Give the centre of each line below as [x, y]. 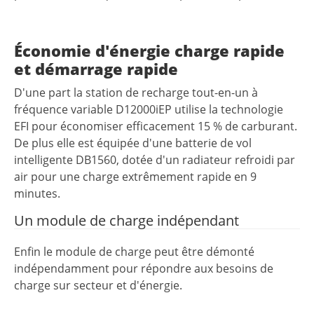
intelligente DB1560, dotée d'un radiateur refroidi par [155, 159]
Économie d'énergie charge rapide [149, 51]
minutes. [37, 193]
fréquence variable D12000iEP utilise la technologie [149, 109]
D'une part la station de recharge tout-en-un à [136, 92]
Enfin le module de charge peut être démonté [134, 251]
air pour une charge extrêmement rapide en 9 [135, 176]
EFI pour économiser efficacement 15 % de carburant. [156, 126]
